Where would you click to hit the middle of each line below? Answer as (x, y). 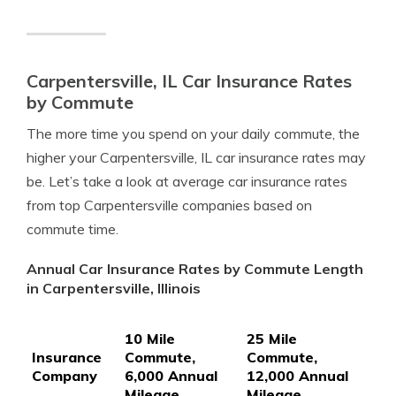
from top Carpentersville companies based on (169, 205)
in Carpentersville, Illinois (114, 288)
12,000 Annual (297, 376)
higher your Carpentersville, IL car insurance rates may (196, 157)
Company (65, 376)
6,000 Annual (171, 376)
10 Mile (150, 339)
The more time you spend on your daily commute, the (193, 133)
